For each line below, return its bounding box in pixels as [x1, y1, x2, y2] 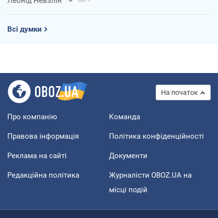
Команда [109, 112, 140, 122]
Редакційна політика [7, 171, 79, 180]
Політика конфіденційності [109, 132, 204, 141]
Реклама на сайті [7, 151, 67, 161]
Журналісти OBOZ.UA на [109, 171, 192, 180]
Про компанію [7, 112, 57, 122]
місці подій [109, 185, 147, 195]
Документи [109, 151, 147, 161]
